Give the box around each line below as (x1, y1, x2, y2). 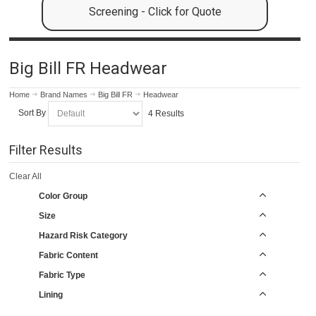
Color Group (38, 190, 87, 201)
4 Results (147, 108, 184, 119)
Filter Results (9, 142, 83, 157)
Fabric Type (38, 269, 85, 280)
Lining (38, 289, 63, 300)
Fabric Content (38, 250, 98, 260)
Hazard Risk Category (38, 230, 128, 241)
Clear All (9, 171, 42, 181)
